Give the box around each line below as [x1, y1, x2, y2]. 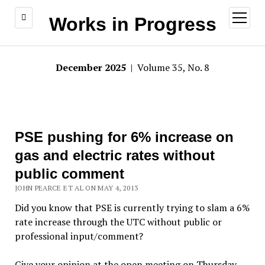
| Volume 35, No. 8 [128, 61, 209, 74]
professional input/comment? [14, 230, 143, 243]
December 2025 [56, 61, 128, 74]
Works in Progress [49, 14, 216, 35]
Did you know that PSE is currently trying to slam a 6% [14, 201, 250, 214]
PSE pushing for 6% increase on [14, 129, 234, 145]
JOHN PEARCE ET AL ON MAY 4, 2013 [14, 183, 138, 192]
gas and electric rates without [14, 147, 215, 163]
